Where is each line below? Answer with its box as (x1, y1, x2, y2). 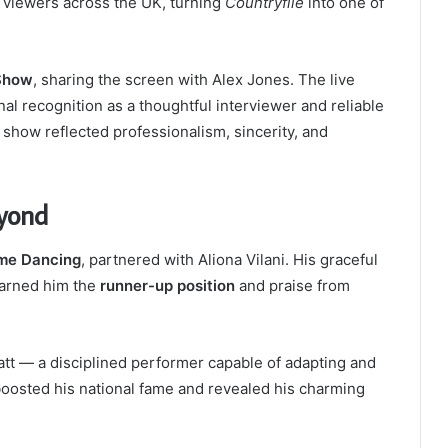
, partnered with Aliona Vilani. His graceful (81, 249, 378, 269)
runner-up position (100, 275, 235, 295)
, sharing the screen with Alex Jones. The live (33, 70, 355, 90)
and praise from (235, 275, 350, 295)
